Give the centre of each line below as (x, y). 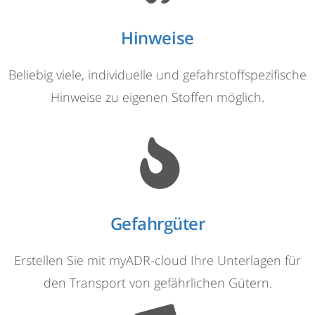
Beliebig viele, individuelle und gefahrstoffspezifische (157, 75)
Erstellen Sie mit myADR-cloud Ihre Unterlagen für (157, 261)
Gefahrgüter (157, 224)
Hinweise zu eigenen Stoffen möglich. (157, 97)
